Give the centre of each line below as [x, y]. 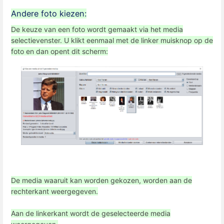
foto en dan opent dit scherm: [59, 51]
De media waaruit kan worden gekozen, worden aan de [101, 180]
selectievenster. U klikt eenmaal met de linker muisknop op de [112, 40]
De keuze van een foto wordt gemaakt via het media [97, 29]
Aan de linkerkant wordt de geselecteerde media [91, 213]
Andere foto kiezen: [49, 14]
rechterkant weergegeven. [54, 191]
